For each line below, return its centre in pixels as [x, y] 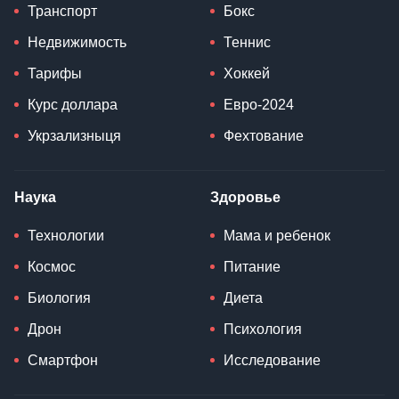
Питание [252, 266]
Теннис [247, 42]
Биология [59, 297]
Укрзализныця [74, 135]
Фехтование [264, 135]
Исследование [272, 360]
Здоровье [245, 197]
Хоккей [247, 73]
